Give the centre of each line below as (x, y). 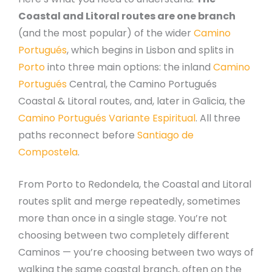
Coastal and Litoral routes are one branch (127, 16)
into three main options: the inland (129, 67)
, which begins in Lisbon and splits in (150, 50)
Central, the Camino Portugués (142, 84)
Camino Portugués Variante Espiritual (107, 118)
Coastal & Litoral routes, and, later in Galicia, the (132, 101)
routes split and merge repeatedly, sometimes (129, 202)
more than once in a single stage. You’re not (123, 219)
